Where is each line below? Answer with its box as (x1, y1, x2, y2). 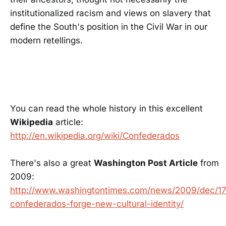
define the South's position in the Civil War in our (10, 22, 207, 32)
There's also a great (10, 158, 94, 168)
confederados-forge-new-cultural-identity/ (10, 199, 184, 209)
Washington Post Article (94, 158, 198, 168)
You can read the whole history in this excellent (10, 103, 203, 114)
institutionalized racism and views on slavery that (10, 8, 211, 18)
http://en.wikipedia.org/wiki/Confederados (10, 131, 180, 141)
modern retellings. (10, 35, 83, 45)
